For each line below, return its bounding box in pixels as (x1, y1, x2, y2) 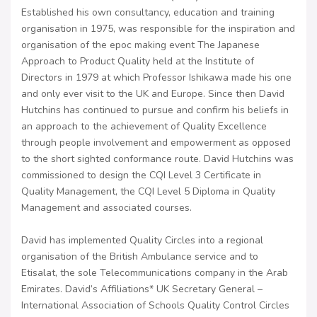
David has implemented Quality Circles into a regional (21, 234, 263, 248)
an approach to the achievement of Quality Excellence (21, 120, 267, 134)
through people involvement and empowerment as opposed (21, 136, 291, 150)
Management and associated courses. (21, 201, 192, 215)
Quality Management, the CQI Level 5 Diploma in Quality (21, 185, 275, 199)
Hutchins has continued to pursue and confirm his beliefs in (21, 103, 289, 117)
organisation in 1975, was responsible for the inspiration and (21, 22, 295, 36)
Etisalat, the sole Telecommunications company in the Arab (21, 266, 288, 280)
